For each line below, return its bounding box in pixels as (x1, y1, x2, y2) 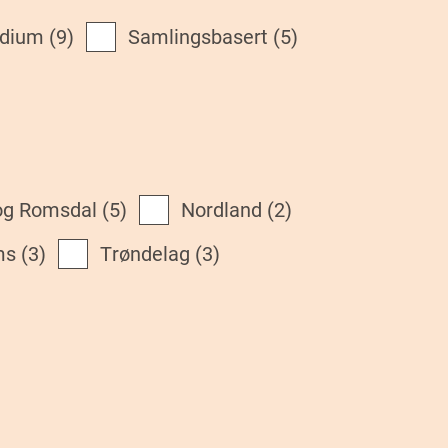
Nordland (195, 197, 262, 222)
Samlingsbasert (140, 25, 268, 50)
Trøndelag (112, 242, 190, 267)
